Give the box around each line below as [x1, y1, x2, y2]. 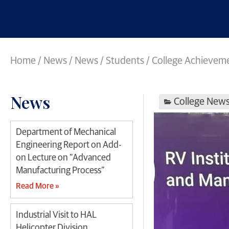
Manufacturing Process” [16, 166, 105, 175]
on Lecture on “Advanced [16, 153, 111, 163]
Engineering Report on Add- [16, 140, 122, 150]
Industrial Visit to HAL [16, 210, 97, 220]
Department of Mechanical [16, 127, 116, 137]
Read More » [16, 181, 59, 190]
